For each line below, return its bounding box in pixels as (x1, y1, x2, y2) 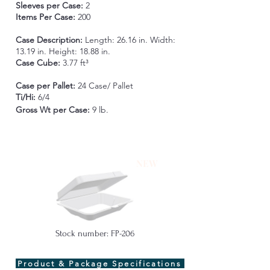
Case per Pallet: (15, 80, 78, 91)
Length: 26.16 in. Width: (84, 34, 175, 45)
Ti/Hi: (15, 92, 38, 102)
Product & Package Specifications (17, 259, 182, 268)
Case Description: (15, 34, 85, 45)
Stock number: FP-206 (55, 228, 134, 239)
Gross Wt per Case (15, 104, 87, 115)
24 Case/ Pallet (77, 80, 133, 91)
